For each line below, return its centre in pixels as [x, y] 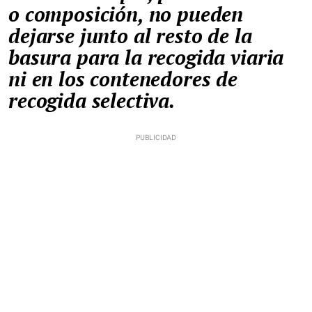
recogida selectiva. [92, 101]
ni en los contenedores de [123, 79]
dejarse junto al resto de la [130, 36]
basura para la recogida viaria [146, 57]
